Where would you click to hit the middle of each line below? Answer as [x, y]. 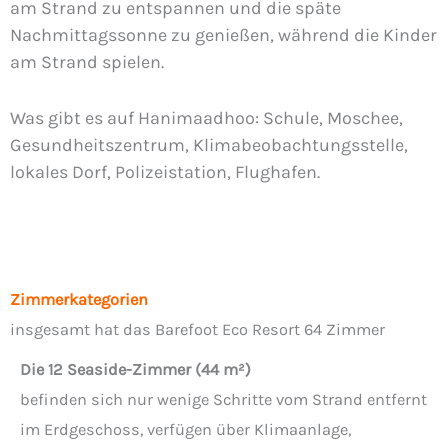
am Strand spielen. [87, 62]
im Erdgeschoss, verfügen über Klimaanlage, [185, 430]
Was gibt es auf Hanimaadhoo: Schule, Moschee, [206, 118]
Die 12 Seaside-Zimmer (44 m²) [135, 370]
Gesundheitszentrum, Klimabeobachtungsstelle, [209, 145]
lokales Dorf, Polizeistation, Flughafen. [165, 172]
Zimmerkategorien [79, 300]
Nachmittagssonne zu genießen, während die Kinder [223, 35]
